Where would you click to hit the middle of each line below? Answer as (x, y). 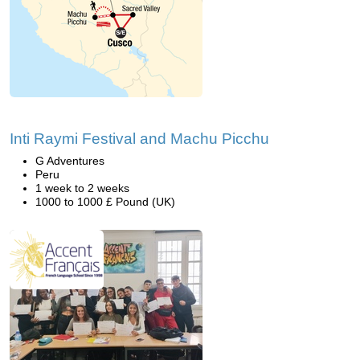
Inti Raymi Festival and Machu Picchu (139, 139)
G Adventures (70, 161)
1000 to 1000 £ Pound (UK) (105, 202)
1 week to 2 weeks (82, 188)
